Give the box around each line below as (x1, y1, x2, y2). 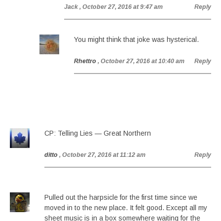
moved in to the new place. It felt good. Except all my (44, 204, 207, 212)
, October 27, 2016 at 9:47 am (79, 3, 163, 10)
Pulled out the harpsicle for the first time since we (44, 193, 197, 201)
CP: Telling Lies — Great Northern (44, 129, 151, 137)
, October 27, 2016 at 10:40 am (98, 58, 184, 65)
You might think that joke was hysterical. (74, 36, 199, 43)
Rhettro (74, 58, 96, 65)
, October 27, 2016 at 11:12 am (59, 151, 146, 158)
